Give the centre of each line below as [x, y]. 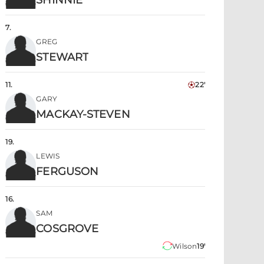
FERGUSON [67, 171]
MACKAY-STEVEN [83, 114]
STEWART [62, 57]
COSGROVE [67, 229]
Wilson [185, 246]
